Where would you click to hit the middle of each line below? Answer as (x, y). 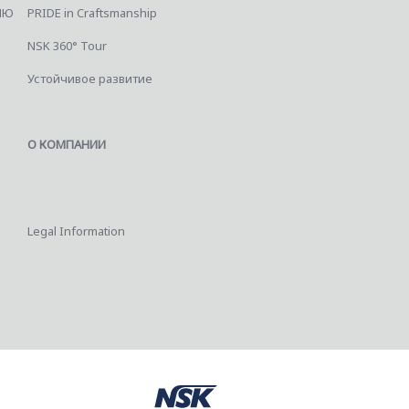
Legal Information (76, 231)
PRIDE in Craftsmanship (92, 12)
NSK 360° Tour (67, 45)
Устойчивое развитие (89, 78)
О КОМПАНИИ (66, 144)
